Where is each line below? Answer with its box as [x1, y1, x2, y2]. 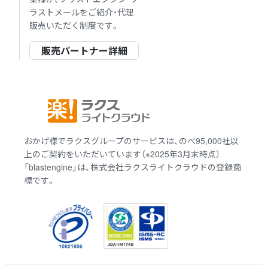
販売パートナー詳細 [41, 43, 127, 57]
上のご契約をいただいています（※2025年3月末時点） [24, 147, 220, 160]
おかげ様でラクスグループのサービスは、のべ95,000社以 [24, 134, 239, 147]
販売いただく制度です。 [29, 19, 119, 31]
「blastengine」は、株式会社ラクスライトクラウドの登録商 [24, 160, 241, 173]
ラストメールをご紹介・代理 [29, 5, 134, 18]
